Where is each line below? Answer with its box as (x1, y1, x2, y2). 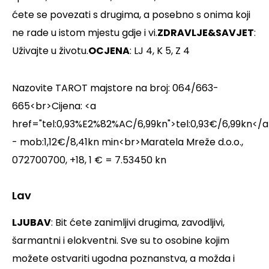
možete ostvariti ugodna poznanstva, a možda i (12, 252, 235, 266)
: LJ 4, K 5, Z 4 (130, 44, 190, 58)
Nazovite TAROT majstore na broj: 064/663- (12, 81, 219, 95)
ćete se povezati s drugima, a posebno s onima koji (12, 8, 250, 22)
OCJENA (88, 44, 130, 58)
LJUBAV (12, 216, 51, 230)
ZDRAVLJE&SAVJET (157, 26, 254, 40)
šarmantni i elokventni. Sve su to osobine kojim (12, 234, 229, 248)
